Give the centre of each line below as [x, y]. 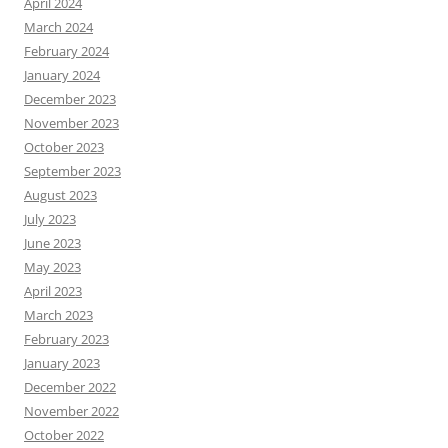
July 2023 [50, 219]
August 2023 [60, 195]
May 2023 [52, 267]
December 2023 [70, 99]
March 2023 [58, 315]
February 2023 [66, 339]
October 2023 [64, 147]
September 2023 [72, 171]
